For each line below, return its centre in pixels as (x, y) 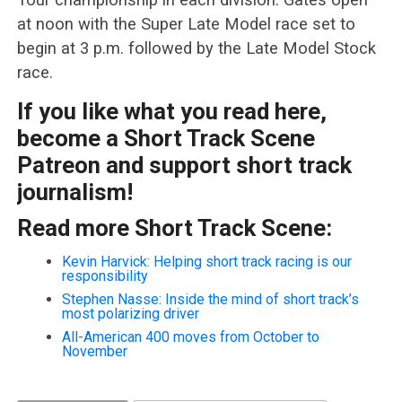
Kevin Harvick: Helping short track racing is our (206, 262)
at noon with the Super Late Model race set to (186, 24)
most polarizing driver (130, 314)
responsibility (105, 276)
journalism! (74, 192)
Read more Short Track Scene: (174, 228)
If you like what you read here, (171, 112)
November (94, 352)
